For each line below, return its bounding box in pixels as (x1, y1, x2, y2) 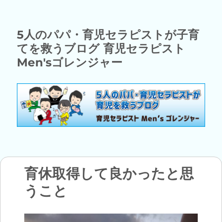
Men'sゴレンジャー (17, 55, 123, 69)
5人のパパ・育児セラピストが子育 (17, 28, 200, 42)
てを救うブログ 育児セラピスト (17, 42, 186, 55)
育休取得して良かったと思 (24, 165, 194, 182)
